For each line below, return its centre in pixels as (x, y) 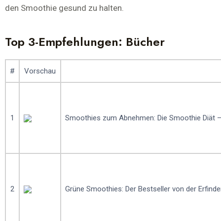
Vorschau (40, 71)
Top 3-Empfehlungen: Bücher (85, 41)
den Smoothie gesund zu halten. (64, 8)
